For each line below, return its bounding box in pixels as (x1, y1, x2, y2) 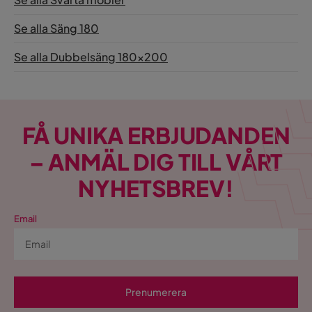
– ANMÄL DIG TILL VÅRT (29, 148, 283, 176)
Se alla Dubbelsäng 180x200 (14, 49, 168, 65)
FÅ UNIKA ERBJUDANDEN (22, 121, 290, 150)
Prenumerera (125, 286, 187, 299)
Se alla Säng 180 (14, 21, 99, 36)
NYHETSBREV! (78, 174, 234, 203)
